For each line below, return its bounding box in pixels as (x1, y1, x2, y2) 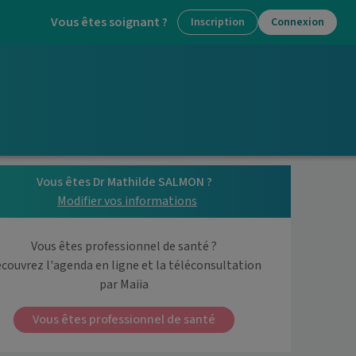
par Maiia (99, 276, 149, 293)
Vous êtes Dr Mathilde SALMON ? (36, 173, 212, 191)
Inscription (191, 14, 245, 30)
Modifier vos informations (57, 192, 197, 210)
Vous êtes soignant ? (51, 14, 168, 31)
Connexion (271, 14, 324, 30)
